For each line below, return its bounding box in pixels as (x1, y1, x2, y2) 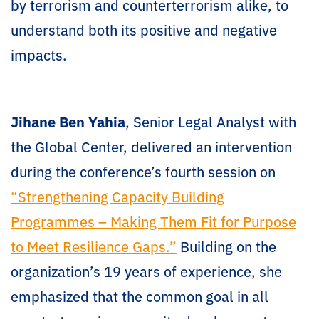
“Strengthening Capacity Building (11, 185, 224, 206)
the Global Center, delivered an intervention (11, 135, 292, 157)
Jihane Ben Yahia (11, 110, 125, 132)
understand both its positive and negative (11, 19, 277, 40)
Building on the (177, 235, 276, 256)
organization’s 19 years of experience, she (11, 260, 282, 281)
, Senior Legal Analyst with (125, 110, 296, 132)
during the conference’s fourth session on (11, 160, 276, 182)
